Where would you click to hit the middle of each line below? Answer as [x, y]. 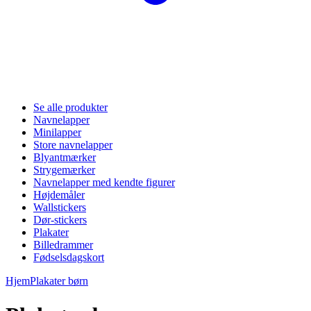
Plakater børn [59, 281]
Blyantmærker [65, 158]
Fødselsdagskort [69, 258]
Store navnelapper [73, 145]
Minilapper [57, 133]
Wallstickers [60, 208]
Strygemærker [64, 170]
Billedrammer [63, 245]
